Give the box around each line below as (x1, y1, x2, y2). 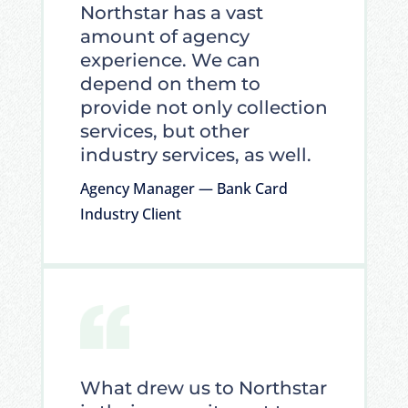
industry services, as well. (79, 143, 311, 166)
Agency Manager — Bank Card (79, 178, 288, 199)
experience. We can (79, 48, 260, 71)
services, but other (79, 119, 250, 142)
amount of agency (79, 25, 250, 47)
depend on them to (79, 72, 260, 95)
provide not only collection (79, 96, 328, 118)
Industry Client (79, 203, 181, 224)
